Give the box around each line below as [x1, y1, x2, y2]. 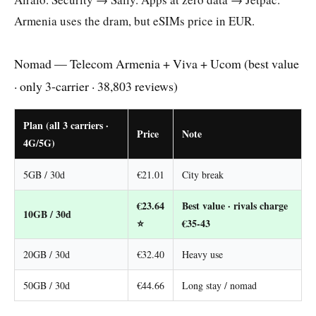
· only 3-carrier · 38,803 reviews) [14, 77, 178, 95]
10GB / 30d [23, 206, 71, 221]
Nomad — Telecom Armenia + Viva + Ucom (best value [14, 54, 299, 72]
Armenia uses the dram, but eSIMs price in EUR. [14, 13, 255, 30]
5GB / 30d [23, 167, 65, 181]
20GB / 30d [23, 247, 70, 261]
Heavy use [182, 247, 223, 261]
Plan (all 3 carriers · [23, 117, 109, 133]
